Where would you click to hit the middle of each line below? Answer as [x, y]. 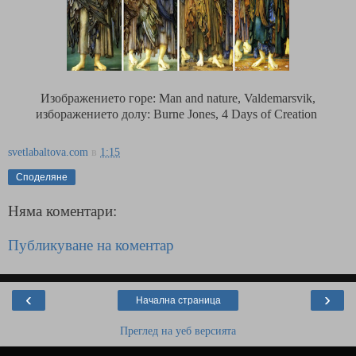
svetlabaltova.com [48, 152]
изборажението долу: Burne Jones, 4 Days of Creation [178, 114]
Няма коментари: [62, 211]
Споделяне [42, 177]
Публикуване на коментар [91, 246]
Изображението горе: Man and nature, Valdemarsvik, [178, 99]
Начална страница [178, 300]
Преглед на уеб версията [178, 330]
